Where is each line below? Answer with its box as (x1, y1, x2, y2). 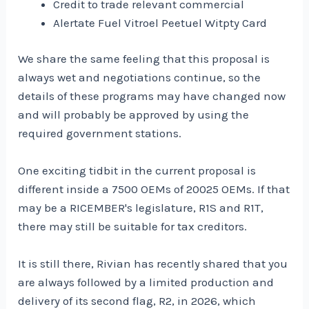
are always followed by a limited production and (18, 275, 275, 290)
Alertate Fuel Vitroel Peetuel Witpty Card (53, 15, 268, 30)
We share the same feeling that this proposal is (18, 52, 270, 66)
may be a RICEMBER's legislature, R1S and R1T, (18, 201, 264, 215)
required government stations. (18, 126, 182, 141)
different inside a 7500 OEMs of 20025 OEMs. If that (18, 182, 290, 197)
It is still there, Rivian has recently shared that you (18, 257, 288, 271)
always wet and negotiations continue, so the (18, 70, 261, 85)
